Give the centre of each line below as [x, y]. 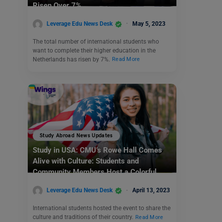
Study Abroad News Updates [76, 136]
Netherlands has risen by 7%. [72, 59]
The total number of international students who [96, 41]
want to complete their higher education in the [94, 50]
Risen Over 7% [57, 6]
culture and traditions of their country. [84, 217]
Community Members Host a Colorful [95, 172]
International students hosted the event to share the [102, 208]
